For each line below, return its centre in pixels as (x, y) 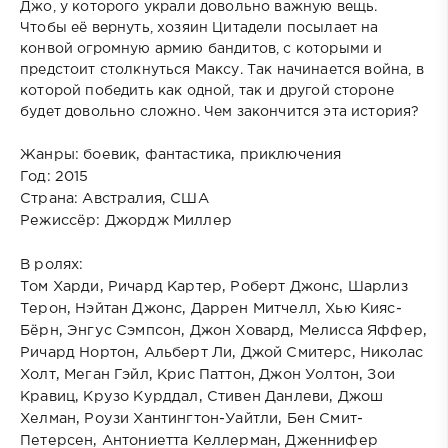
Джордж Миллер (168, 220)
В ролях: (54, 264)
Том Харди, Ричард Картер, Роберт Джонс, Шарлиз (214, 286)
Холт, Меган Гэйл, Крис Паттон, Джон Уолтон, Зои (207, 374)
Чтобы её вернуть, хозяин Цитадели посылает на (199, 27)
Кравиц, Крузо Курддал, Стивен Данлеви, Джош (202, 396)
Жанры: (52, 154)
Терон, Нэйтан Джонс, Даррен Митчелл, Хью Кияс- (211, 308)
